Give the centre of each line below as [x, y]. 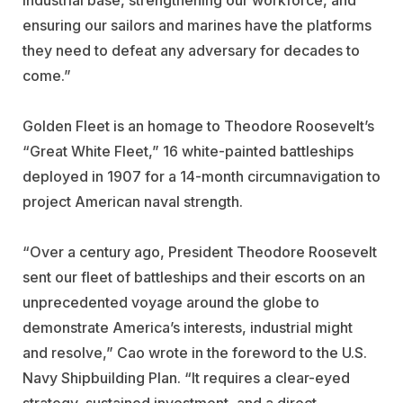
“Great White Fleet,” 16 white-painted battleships [188, 151]
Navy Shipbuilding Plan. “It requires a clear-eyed [186, 377]
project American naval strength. [133, 201]
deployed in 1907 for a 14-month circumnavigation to [201, 176]
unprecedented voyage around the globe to [171, 302]
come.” [47, 75]
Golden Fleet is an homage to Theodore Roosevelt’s [198, 125]
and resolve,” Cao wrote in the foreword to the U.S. [195, 352]
